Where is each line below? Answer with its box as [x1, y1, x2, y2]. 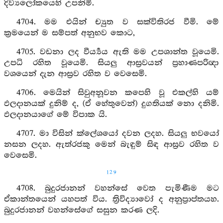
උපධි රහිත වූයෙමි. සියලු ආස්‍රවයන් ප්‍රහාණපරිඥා [4, 58, 219, 68]
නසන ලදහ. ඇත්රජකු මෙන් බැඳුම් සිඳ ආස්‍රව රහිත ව [4, 140, 219, 149]
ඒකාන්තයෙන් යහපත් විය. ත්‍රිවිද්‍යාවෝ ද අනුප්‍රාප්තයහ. [4, 195, 219, 204]
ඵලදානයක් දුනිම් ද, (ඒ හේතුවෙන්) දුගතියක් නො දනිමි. [4, 99, 219, 109]
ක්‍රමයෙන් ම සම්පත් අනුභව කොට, [4, 28, 135, 38]
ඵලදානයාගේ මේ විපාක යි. [4, 110, 107, 119]
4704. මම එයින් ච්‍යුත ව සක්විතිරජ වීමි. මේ [16, 17, 219, 27]
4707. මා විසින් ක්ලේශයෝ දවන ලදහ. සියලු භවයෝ [16, 129, 219, 138]
